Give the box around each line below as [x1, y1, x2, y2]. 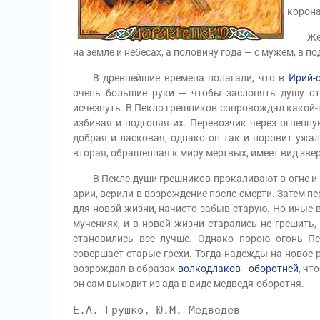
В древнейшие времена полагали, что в [73, 72, 289, 84]
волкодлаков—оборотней [177, 263, 299, 274]
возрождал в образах [73, 263, 178, 274]
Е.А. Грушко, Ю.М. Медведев [73, 304, 240, 316]
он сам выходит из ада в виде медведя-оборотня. [73, 278, 304, 289]
